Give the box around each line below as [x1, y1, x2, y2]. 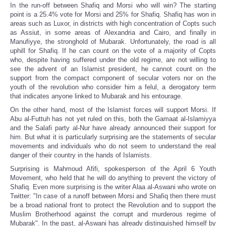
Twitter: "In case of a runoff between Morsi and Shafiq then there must [10, 192, 216, 200]
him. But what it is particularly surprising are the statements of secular [10, 133, 216, 141]
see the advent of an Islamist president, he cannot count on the [10, 65, 216, 73]
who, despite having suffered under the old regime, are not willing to [10, 56, 216, 64]
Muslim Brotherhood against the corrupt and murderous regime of [10, 210, 216, 218]
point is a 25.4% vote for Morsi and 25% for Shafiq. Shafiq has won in [10, 11, 216, 19]
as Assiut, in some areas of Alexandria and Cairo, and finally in [10, 29, 216, 37]
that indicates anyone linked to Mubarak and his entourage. [10, 92, 183, 100]
